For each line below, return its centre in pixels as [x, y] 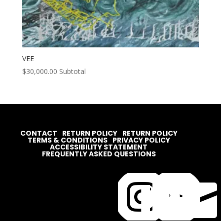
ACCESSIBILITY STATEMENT [99, 147]
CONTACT [38, 133]
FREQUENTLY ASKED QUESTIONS [99, 154]
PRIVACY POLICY [141, 140]
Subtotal [72, 71]
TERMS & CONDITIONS [67, 140]
